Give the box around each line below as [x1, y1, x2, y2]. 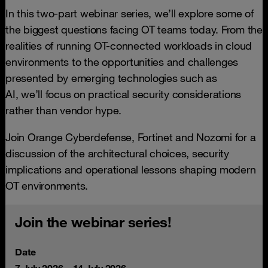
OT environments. [5, 179, 91, 192]
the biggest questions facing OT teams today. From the [5, 23, 263, 36]
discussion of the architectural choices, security [5, 147, 229, 160]
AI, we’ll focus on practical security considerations [5, 87, 241, 100]
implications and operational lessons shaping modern [5, 163, 256, 176]
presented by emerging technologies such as [5, 71, 217, 84]
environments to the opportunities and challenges [5, 55, 238, 68]
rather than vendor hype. [5, 103, 124, 117]
